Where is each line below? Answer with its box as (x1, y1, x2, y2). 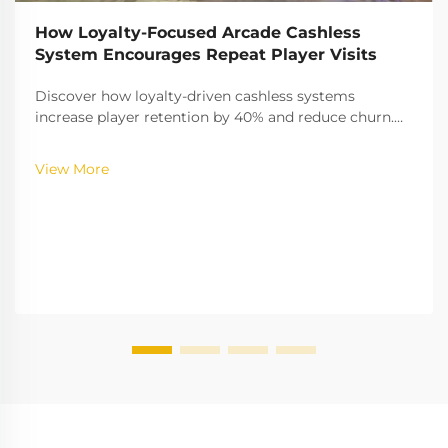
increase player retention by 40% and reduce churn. (35, 107, 394, 126)
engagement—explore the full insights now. (35, 149, 341, 168)
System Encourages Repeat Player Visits (35, 44, 377, 64)
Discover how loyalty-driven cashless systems (35, 86, 355, 105)
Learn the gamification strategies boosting (35, 128, 335, 147)
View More (35, 159, 109, 178)
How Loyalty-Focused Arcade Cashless (35, 22, 361, 42)
